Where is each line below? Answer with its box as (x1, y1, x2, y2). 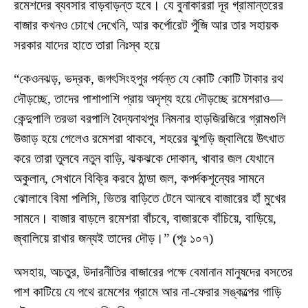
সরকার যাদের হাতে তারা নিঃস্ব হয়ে (14, 37, 159, 52)
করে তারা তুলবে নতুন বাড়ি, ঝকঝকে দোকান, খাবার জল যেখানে (14, 151, 274, 166)
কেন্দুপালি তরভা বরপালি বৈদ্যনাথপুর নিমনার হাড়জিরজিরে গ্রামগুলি (14, 111, 286, 126)
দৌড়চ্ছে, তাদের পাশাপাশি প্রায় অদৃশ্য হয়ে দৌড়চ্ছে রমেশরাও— (14, 91, 283, 106)
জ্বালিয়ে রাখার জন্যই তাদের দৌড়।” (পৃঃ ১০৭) (14, 230, 213, 245)
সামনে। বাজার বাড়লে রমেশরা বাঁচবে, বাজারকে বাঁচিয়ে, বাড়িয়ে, (14, 210, 276, 225)
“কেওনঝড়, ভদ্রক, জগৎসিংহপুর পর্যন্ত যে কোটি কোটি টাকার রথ (14, 71, 283, 86)
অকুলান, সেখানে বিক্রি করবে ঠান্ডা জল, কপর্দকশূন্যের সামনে (14, 170, 264, 186)
